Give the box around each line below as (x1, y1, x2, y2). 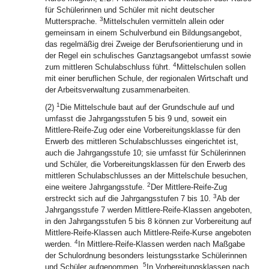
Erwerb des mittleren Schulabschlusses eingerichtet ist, (45, 137, 238, 146)
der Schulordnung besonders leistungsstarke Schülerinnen (45, 251, 247, 260)
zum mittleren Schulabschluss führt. (45, 62, 173, 71)
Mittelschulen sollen (177, 62, 246, 71)
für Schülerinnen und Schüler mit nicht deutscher (45, 5, 214, 14)
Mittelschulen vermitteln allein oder (103, 17, 224, 26)
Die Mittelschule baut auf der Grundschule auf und (60, 103, 234, 112)
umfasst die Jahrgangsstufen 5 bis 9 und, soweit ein (45, 114, 226, 123)
